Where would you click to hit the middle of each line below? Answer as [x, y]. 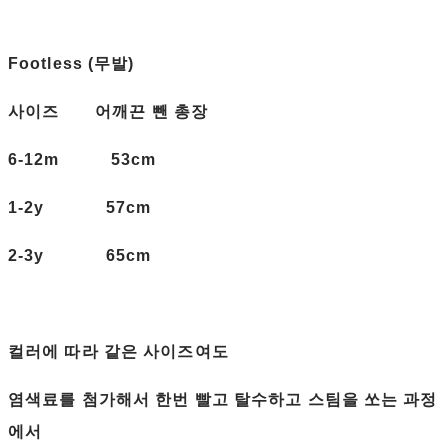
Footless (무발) [71, 64]
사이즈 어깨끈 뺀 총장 [111, 112]
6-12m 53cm [82, 160]
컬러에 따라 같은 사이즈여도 [121, 352]
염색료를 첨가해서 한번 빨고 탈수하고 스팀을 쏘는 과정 [223, 400]
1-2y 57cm [80, 208]
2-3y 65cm [80, 256]
